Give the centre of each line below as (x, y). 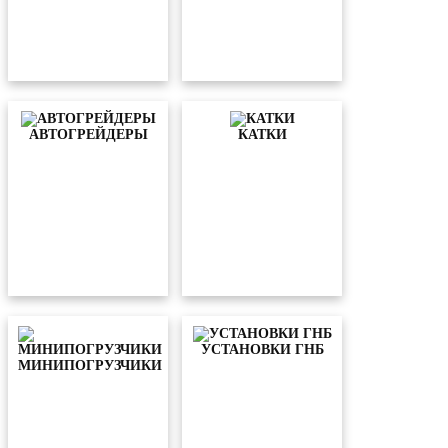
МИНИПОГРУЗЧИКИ (90, 365)
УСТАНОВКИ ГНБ (262, 349)
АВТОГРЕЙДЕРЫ (88, 134)
